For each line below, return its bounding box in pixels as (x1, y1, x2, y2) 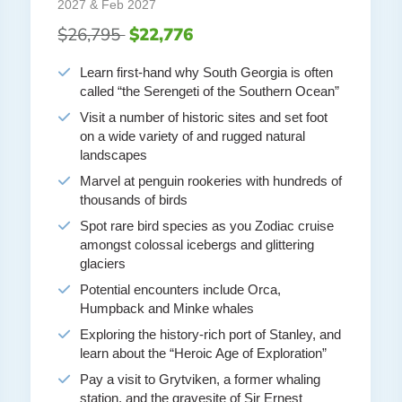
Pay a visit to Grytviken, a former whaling (80, 371, 321, 388)
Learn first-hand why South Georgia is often (80, 65, 334, 81)
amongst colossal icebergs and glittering (80, 237, 315, 253)
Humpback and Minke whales (80, 301, 255, 317)
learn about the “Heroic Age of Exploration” (80, 345, 328, 362)
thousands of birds (80, 192, 188, 208)
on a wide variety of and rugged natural (80, 128, 306, 144)
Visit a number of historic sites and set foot (80, 109, 328, 126)
